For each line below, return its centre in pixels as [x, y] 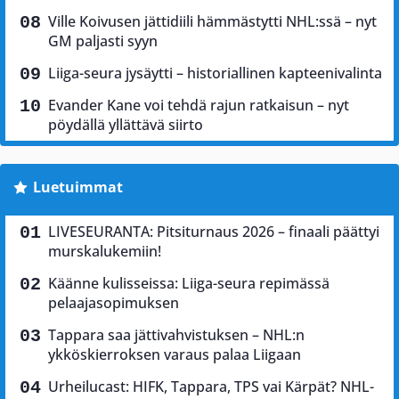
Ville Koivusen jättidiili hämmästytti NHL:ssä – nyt [212, 21]
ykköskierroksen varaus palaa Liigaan [175, 354]
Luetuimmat [77, 187]
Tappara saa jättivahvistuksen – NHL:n [176, 334]
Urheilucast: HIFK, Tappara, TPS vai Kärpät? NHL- [211, 386]
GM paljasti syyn [103, 41]
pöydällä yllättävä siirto [126, 124]
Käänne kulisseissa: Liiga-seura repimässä [189, 283]
